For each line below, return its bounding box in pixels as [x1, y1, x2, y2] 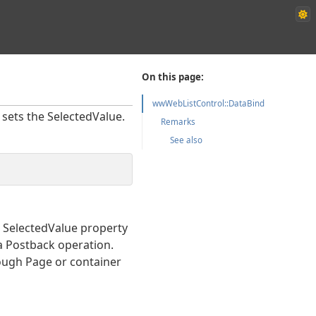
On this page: [142, 71, 205, 84]
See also [170, 134, 203, 145]
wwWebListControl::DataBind [152, 97, 265, 109]
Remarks [161, 116, 196, 127]
